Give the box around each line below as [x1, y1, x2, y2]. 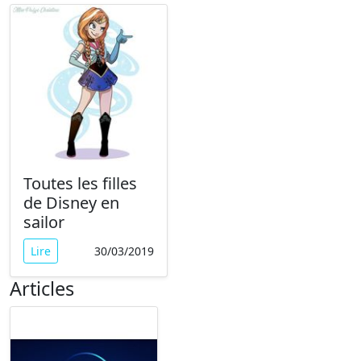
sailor [23, 211, 64, 234]
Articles [10, 276, 74, 302]
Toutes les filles [23, 172, 137, 195]
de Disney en [23, 192, 119, 214]
